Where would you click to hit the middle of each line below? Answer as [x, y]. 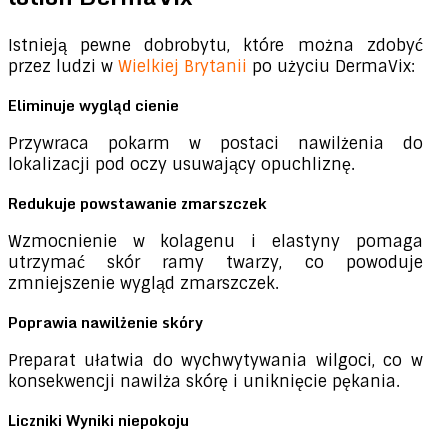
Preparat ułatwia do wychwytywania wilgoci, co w [215, 361]
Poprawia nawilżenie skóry [105, 322]
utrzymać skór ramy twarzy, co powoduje [215, 263]
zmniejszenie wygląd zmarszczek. [143, 284]
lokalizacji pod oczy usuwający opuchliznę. [181, 165]
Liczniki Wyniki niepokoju [98, 420]
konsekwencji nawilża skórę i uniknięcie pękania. [204, 382]
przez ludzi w [63, 67]
